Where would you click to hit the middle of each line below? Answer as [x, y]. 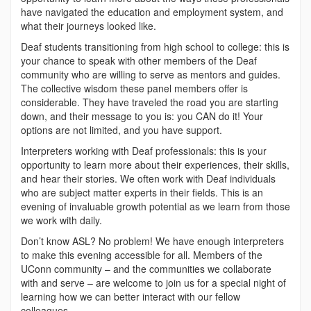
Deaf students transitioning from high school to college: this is [155, 46]
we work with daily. [61, 220]
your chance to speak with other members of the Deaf [139, 60]
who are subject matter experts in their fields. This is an [142, 192]
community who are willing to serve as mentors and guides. [151, 74]
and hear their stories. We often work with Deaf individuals [148, 178]
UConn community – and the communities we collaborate [146, 268]
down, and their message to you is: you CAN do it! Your [142, 116]
